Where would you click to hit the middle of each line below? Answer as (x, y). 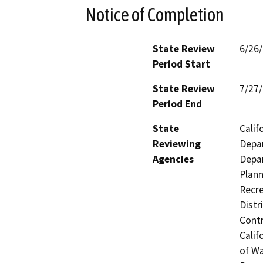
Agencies (173, 159)
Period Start (181, 64)
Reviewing (177, 144)
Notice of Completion (155, 14)
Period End (177, 104)
